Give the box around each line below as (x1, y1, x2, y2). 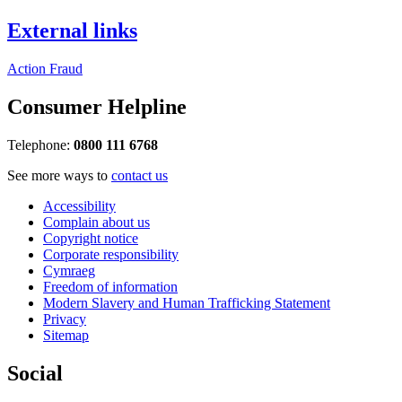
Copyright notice (43, 231, 138, 247)
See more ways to (7, 168, 111, 184)
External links (7, 19, 137, 43)
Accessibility (43, 198, 116, 214)
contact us (111, 168, 168, 184)
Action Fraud (7, 61, 83, 77)
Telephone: (7, 137, 74, 153)
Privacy (43, 311, 86, 328)
